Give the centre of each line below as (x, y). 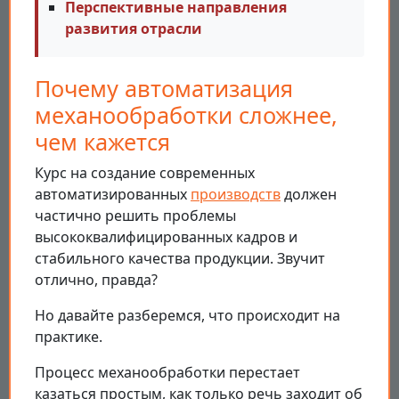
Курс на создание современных (145, 173)
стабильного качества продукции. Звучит (180, 259)
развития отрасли (134, 29)
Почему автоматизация (164, 89)
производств (236, 195)
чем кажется (102, 142)
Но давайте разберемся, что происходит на (187, 316)
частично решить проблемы (135, 216)
